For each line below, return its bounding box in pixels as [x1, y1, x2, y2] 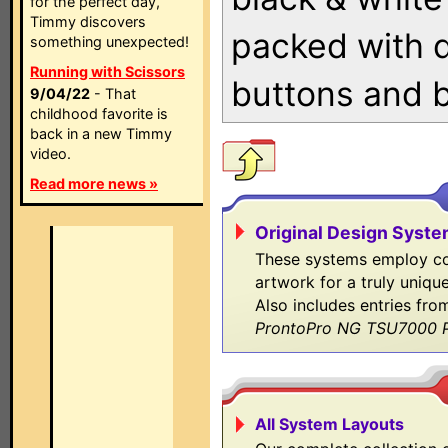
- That [90, 85, 136, 102]
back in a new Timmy [30, 125, 172, 142]
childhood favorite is [30, 105, 168, 122]
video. [30, 145, 71, 162]
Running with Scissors [30, 63, 185, 80]
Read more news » [30, 175, 158, 192]
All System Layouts [255, 414, 404, 434]
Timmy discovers [30, 13, 146, 30]
